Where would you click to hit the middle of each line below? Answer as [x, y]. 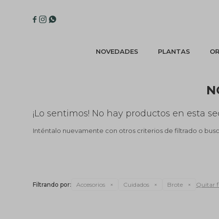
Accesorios [91, 185]
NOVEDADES [117, 51]
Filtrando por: [52, 185]
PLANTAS [174, 51]
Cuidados [136, 185]
